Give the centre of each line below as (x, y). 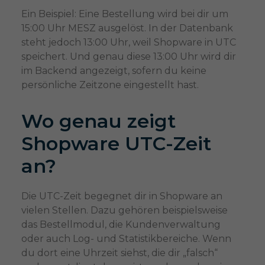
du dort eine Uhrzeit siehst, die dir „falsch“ (119, 253)
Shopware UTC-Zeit (116, 143)
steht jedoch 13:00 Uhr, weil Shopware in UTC (128, 42)
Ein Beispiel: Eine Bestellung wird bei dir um (125, 14)
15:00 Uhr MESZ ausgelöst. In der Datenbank (127, 28)
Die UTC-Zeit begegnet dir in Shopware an (122, 196)
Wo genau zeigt (98, 121)
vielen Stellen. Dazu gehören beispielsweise (124, 210)
